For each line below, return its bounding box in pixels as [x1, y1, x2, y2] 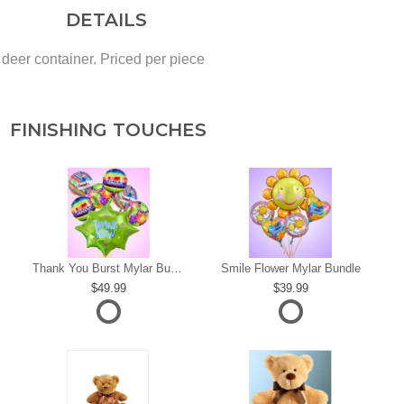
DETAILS [55, 8, 147, 31]
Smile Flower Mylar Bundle [220, 262, 361, 276]
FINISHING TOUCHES [9, 118, 207, 141]
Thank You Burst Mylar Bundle [170, 262, 182, 276]
